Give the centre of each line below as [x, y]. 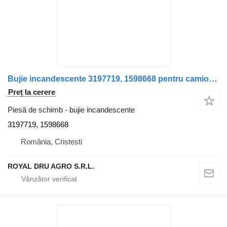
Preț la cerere [32, 92]
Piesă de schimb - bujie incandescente [71, 109]
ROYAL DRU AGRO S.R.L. [51, 166]
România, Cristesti [51, 141]
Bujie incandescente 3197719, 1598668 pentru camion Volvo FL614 [213, 79]
